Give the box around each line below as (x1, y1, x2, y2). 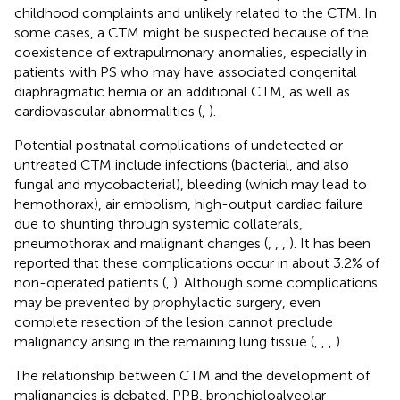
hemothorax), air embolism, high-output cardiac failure (14, 195, 363, 212)
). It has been (289, 234, 371, 252)
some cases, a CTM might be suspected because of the (14, 23, 369, 41)
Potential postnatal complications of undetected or (14, 136, 343, 154)
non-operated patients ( (14, 273, 166, 291)
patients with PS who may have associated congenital (14, 62, 357, 80)
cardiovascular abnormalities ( (14, 102, 202, 120)
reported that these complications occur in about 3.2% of (14, 254, 379, 271)
